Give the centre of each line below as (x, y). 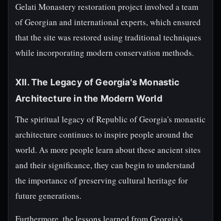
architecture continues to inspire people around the (104, 134)
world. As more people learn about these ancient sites (108, 150)
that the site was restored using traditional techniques (108, 37)
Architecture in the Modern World (89, 98)
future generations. (48, 196)
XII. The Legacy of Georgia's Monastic (98, 82)
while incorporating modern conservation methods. (105, 53)
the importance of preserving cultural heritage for (102, 180)
